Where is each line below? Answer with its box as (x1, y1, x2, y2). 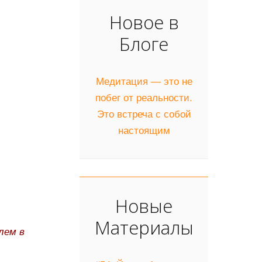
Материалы (94, 214, 194, 240)
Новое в (109, 9, 179, 35)
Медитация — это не (95, 75, 192, 87)
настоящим (118, 125, 170, 136)
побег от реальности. (95, 92, 192, 104)
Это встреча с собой (96, 108, 191, 120)
